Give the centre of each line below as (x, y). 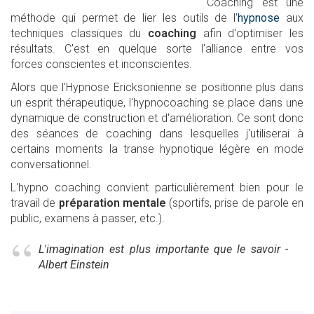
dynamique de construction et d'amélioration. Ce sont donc (157, 118)
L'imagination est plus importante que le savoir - (163, 249)
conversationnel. (51, 164)
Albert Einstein (74, 265)
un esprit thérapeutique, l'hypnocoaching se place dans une (157, 103)
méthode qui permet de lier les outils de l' (124, 18)
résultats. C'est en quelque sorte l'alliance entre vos (157, 49)
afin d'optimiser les (250, 33)
